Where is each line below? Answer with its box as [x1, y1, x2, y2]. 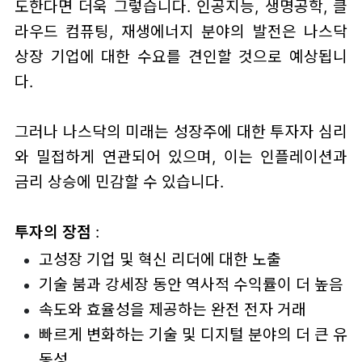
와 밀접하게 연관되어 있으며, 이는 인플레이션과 [14, 146, 348, 166]
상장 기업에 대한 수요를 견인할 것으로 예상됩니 [14, 46, 348, 66]
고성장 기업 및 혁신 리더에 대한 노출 [38, 250, 281, 270]
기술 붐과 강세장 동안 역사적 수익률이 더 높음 [38, 275, 343, 295]
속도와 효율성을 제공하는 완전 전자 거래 [38, 300, 306, 320]
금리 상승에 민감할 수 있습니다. [14, 171, 224, 192]
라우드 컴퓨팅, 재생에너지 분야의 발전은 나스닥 [14, 21, 348, 41]
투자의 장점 [14, 221, 91, 242]
